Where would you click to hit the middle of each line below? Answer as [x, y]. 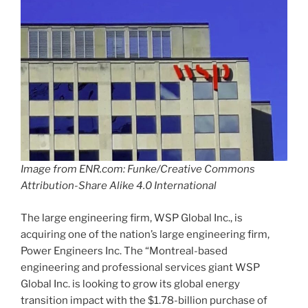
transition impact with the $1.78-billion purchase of [144, 300]
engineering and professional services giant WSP [140, 267]
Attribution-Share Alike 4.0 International [119, 186]
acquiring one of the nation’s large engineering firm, [145, 234]
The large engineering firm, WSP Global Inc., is [132, 218]
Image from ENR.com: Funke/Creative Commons [138, 169]
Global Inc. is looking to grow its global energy [130, 284]
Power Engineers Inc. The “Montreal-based [124, 251]
